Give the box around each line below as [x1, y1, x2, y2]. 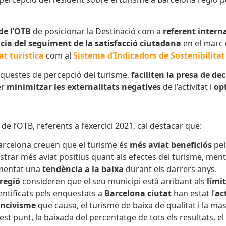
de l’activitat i [163, 81, 214, 92]
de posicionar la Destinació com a [31, 25, 163, 37]
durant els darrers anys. [124, 163, 217, 175]
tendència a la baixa [42, 163, 124, 175]
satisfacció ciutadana [95, 37, 181, 49]
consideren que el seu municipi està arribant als [20, 176, 207, 187]
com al [44, 49, 73, 61]
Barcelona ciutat [104, 188, 172, 199]
